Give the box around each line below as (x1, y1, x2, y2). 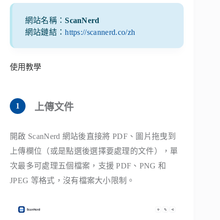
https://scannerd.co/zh (65, 27, 136, 36)
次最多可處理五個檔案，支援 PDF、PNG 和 (10, 162, 166, 170)
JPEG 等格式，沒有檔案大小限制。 (10, 176, 135, 185)
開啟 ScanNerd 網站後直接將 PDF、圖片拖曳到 (10, 132, 176, 141)
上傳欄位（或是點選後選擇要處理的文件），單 (10, 147, 178, 156)
